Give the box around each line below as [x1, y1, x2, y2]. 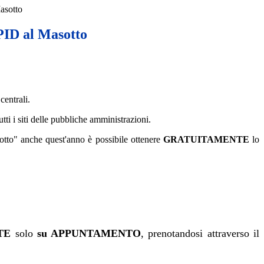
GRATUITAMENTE [163, 134, 253, 145]
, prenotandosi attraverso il [141, 227, 260, 240]
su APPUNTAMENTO [37, 227, 141, 240]
